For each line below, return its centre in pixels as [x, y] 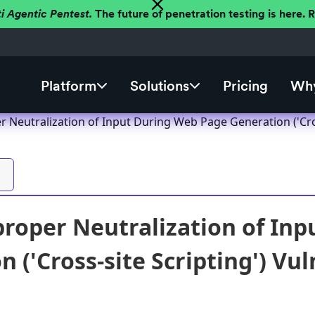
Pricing [245, 86]
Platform [68, 86]
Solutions [159, 86]
